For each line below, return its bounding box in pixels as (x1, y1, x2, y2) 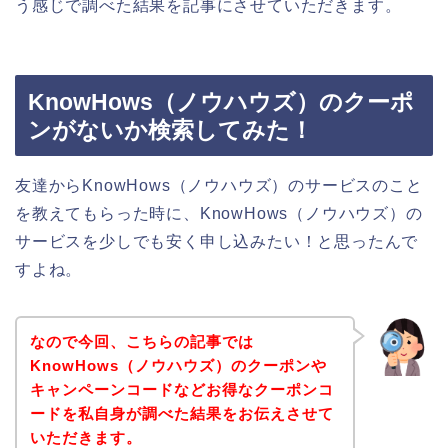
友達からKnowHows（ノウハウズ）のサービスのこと (15, 176, 423, 194)
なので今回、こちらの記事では (29, 333, 254, 351)
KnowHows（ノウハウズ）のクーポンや (29, 357, 327, 375)
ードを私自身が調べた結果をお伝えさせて (29, 405, 334, 423)
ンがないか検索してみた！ (28, 116, 313, 143)
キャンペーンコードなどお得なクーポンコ (29, 381, 334, 399)
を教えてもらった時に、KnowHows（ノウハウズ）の (15, 204, 423, 222)
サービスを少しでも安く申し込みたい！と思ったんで (15, 232, 419, 250)
